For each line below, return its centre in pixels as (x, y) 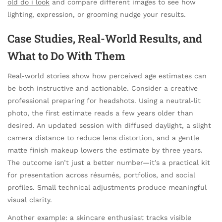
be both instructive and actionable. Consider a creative (103, 88)
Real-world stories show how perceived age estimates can (107, 76)
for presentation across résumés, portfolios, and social (101, 175)
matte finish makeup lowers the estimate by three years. (105, 150)
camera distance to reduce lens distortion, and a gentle (103, 138)
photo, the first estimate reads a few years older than (100, 113)
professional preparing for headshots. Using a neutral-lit (104, 101)
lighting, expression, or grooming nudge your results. (97, 15)
